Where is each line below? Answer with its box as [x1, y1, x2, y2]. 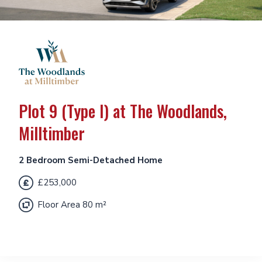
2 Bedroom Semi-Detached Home [19, 154, 163, 167]
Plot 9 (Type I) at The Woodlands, [19, 99, 227, 123]
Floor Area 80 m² [37, 199, 106, 211]
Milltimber [19, 121, 85, 146]
